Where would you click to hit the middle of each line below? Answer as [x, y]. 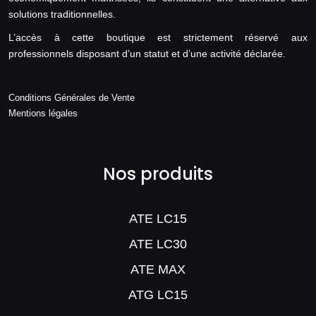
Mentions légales [43, 114]
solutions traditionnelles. [62, 14]
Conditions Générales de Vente [72, 98]
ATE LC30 [158, 244]
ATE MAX [158, 270]
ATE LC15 [158, 219]
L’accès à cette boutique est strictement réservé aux [158, 38]
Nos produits [158, 174]
